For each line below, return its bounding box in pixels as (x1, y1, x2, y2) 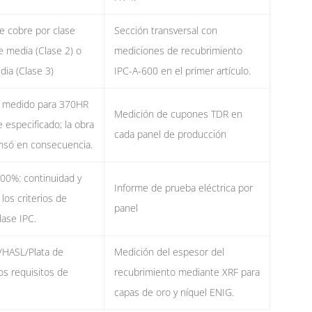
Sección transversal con (114, 24, 217, 38)
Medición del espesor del (114, 246, 224, 259)
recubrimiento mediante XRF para (114, 266, 260, 279)
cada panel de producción (114, 128, 226, 141)
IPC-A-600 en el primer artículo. (114, 65, 251, 78)
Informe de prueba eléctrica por (114, 182, 253, 195)
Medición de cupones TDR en (114, 108, 242, 121)
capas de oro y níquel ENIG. (114, 286, 234, 299)
